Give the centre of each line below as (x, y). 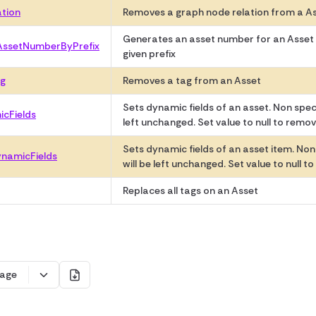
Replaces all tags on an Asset (190, 190)
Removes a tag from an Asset (192, 80)
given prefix (149, 54)
